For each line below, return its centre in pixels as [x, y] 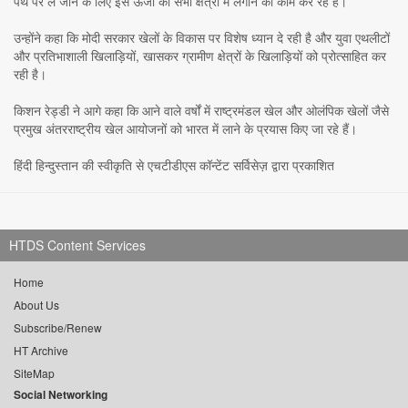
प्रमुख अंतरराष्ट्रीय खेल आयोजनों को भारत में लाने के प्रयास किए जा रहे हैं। [185, 129]
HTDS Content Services [77, 245]
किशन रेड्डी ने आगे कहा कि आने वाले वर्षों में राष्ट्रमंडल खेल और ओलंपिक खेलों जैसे [201, 111]
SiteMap [34, 373]
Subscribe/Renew [58, 328]
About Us [36, 305]
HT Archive [41, 351]
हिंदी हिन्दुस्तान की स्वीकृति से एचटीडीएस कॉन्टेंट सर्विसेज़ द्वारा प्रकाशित [174, 165]
